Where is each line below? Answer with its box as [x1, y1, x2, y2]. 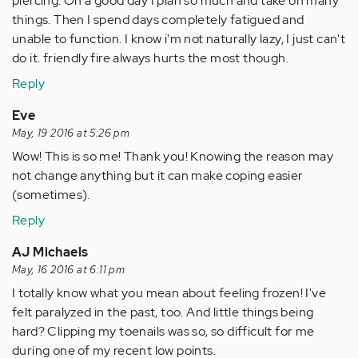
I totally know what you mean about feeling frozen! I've [12, 284, 326, 301]
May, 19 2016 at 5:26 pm [12, 125, 130, 140]
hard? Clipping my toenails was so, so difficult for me [12, 322, 315, 340]
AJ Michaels [12, 243, 89, 261]
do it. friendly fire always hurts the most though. [12, 49, 288, 66]
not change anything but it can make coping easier [12, 166, 304, 184]
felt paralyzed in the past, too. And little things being [12, 303, 314, 320]
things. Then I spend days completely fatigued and [12, 10, 304, 28]
